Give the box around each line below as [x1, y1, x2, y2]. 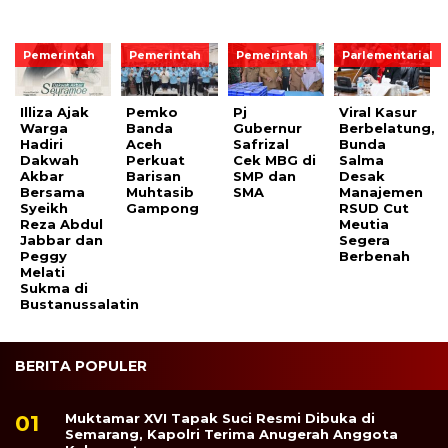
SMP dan [232, 168, 296, 185]
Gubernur [232, 120, 302, 137]
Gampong [126, 200, 200, 217]
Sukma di [20, 280, 88, 297]
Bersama [20, 184, 85, 201]
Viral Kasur [339, 104, 418, 121]
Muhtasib [126, 184, 195, 201]
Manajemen [339, 184, 424, 201]
